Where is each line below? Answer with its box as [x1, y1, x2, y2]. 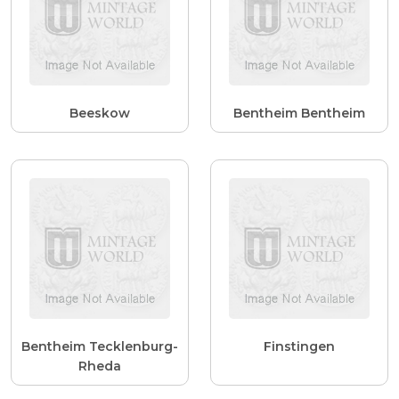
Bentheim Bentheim [233, 104, 365, 121]
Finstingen [264, 338, 335, 355]
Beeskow [69, 104, 130, 121]
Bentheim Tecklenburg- [21, 338, 178, 355]
